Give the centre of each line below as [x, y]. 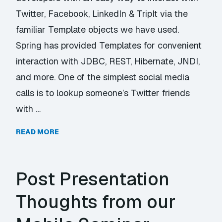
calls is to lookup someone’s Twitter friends [103, 93]
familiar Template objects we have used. [98, 30]
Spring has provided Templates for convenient [109, 46]
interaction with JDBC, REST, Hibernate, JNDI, [108, 61]
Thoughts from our [96, 202]
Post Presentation [93, 179]
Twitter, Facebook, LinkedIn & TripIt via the [102, 14]
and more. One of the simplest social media [103, 77]
